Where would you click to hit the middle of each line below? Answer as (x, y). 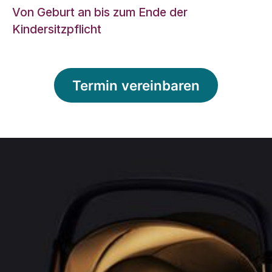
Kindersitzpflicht (57, 29)
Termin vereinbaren (136, 85)
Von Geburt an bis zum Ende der (100, 12)
